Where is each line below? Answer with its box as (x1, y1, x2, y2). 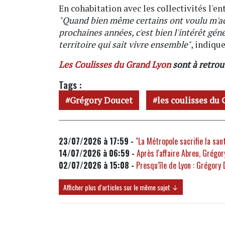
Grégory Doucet (70, 94, 133, 106)
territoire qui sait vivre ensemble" (59, 38, 191, 50)
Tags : (59, 77, 81, 92)
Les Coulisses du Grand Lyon (59, 58, 171, 70)
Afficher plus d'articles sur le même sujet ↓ (63, 181, 178, 192)
